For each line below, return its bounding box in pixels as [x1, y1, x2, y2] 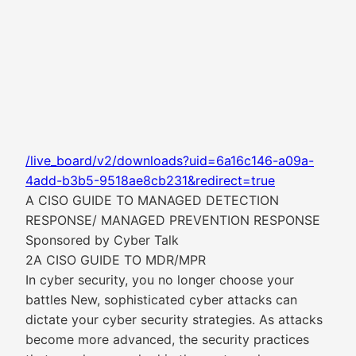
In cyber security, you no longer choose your [25, 272, 294, 288]
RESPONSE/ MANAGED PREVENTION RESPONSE [25, 212, 320, 228]
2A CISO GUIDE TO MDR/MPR [25, 252, 206, 268]
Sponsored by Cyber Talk [25, 232, 179, 248]
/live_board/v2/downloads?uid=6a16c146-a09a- [25, 153, 314, 168]
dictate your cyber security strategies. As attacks [25, 311, 323, 327]
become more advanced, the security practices [25, 331, 309, 347]
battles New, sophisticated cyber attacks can [25, 292, 297, 308]
